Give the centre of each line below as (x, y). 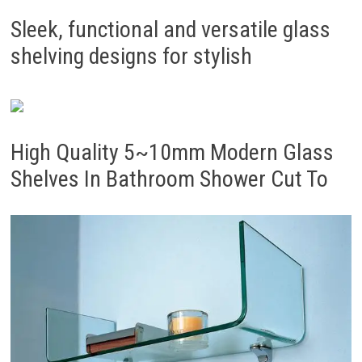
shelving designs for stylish (131, 57)
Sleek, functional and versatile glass (170, 30)
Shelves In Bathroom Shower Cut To (169, 179)
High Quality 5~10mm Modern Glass (172, 153)
